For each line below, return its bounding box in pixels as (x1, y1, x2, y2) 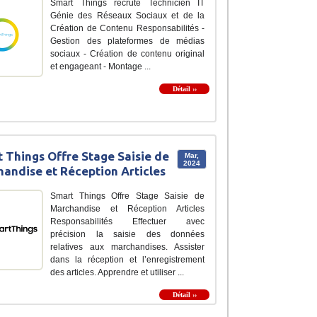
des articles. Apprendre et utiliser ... (50, 267, 184, 278)
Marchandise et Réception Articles (50, 204, 204, 214)
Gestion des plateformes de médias (50, 36, 204, 47)
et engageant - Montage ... (50, 62, 151, 72)
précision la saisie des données (50, 229, 204, 240)
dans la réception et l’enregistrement (50, 255, 204, 265)
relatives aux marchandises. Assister (50, 242, 204, 253)
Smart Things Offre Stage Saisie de (50, 191, 204, 202)
